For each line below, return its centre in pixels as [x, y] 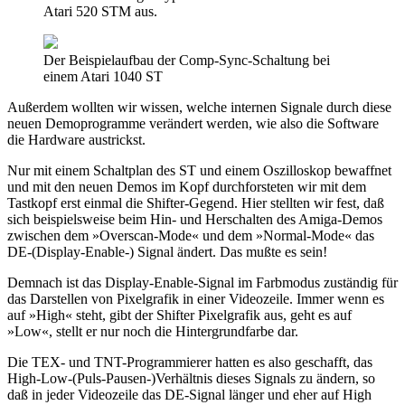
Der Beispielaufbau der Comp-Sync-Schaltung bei [187, 60]
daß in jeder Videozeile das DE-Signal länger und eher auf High [189, 394]
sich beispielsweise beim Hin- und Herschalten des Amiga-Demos [195, 219]
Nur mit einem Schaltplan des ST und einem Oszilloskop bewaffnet [199, 170]
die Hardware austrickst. [76, 139]
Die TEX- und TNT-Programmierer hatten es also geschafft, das [190, 362]
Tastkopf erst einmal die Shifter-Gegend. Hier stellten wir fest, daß [196, 202]
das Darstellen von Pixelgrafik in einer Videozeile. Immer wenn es [196, 298]
